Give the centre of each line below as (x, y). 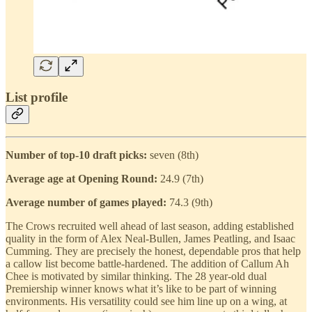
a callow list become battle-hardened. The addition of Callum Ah (147, 264)
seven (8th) (174, 155)
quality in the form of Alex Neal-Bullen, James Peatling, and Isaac (150, 239)
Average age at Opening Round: (83, 179)
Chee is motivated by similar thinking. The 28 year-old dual (136, 276)
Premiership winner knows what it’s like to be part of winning (141, 289)
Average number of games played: (87, 203)
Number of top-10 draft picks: (78, 155)
